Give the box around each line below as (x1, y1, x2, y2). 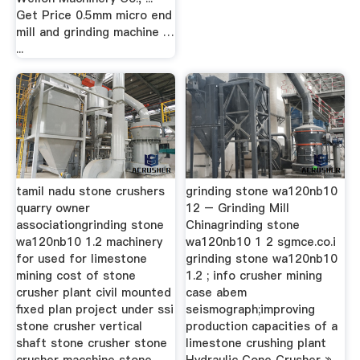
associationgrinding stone (15, 217, 164, 233)
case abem (186, 284, 247, 301)
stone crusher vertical (15, 318, 142, 334)
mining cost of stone (15, 268, 136, 284)
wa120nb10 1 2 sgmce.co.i (186, 234, 337, 250)
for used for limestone (15, 251, 147, 267)
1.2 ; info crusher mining (186, 268, 323, 284)
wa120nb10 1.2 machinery (15, 234, 162, 250)
